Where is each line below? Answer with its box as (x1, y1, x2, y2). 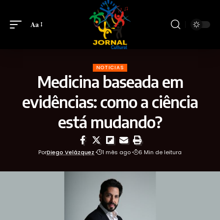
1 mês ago (102, 148, 131, 156)
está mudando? (58, 111, 162, 132)
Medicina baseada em (37, 71, 183, 91)
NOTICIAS (96, 63, 124, 71)
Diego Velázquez (47, 148, 95, 156)
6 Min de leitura (138, 148, 182, 156)
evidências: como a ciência (22, 91, 198, 111)
